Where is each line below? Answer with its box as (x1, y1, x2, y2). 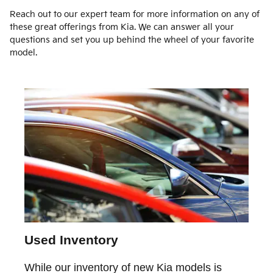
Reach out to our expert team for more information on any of (10, 9, 260, 20)
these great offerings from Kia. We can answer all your (10, 22, 234, 33)
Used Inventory (24, 233, 118, 247)
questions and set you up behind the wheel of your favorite (10, 35, 254, 46)
